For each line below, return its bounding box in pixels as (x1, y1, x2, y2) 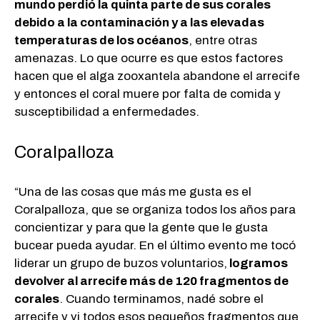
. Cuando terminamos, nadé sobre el (59, 292, 264, 306)
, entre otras (189, 34, 257, 48)
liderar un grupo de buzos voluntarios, (14, 256, 227, 271)
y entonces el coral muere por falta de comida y (14, 87, 281, 101)
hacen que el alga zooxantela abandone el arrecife (14, 69, 300, 84)
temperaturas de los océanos (14, 34, 189, 48)
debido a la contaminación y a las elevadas (14, 16, 264, 30)
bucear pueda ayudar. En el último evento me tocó (14, 239, 296, 253)
